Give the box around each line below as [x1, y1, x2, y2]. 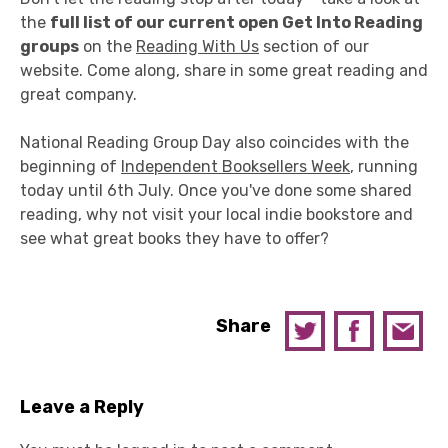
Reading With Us [136, 37, 259, 56]
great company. [20, 85, 137, 104]
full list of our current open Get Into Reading [50, 13, 423, 32]
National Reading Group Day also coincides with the [20, 133, 409, 152]
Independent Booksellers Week [121, 157, 350, 176]
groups [20, 37, 79, 56]
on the [79, 37, 136, 56]
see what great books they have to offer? [20, 229, 329, 248]
